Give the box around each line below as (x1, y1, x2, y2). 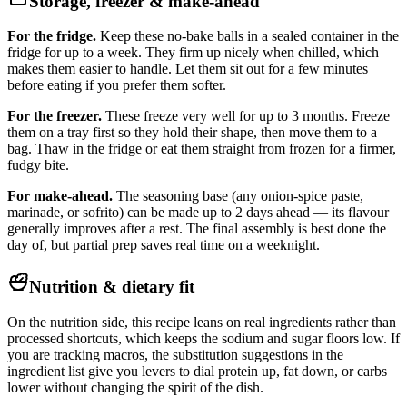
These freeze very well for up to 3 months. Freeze (102, 108, 390, 124)
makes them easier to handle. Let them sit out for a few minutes (7, 61, 368, 77)
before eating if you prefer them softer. (7, 77, 226, 94)
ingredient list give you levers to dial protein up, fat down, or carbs (7, 362, 387, 379)
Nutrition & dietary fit (29, 276, 194, 296)
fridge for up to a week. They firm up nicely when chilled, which (7, 45, 379, 61)
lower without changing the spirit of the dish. (7, 379, 263, 395)
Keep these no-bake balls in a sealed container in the (96, 28, 399, 45)
